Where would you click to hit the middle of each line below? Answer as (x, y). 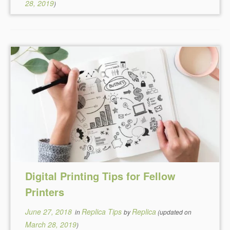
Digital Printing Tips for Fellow (101, 176)
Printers (45, 192)
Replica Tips (103, 212)
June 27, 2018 (49, 212)
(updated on (174, 212)
